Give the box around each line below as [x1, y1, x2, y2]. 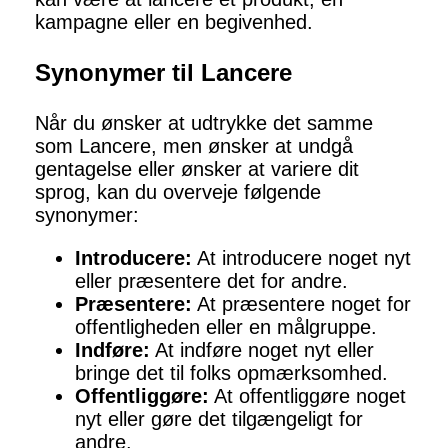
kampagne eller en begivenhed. [35, 11, 313, 34]
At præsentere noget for [192, 293, 411, 316]
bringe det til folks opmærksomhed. [75, 362, 388, 385]
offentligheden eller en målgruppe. [75, 316, 377, 339]
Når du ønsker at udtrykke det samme [35, 112, 373, 135]
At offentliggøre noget [209, 385, 406, 408]
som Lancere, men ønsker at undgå [35, 135, 353, 158]
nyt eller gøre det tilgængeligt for [75, 408, 363, 431]
